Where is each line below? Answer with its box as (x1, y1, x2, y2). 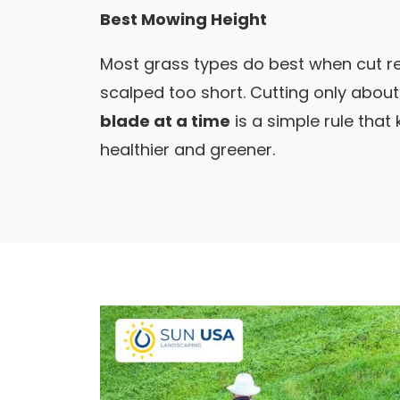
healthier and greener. (100, 138, 275, 161)
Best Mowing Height (100, 8, 267, 30)
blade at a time (100, 110, 230, 132)
